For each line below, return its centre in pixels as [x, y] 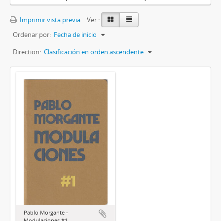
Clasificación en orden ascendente [94, 52]
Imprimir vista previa [49, 20]
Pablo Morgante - [46, 212]
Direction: [27, 52]
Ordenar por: [32, 35]
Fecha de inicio [75, 35]
